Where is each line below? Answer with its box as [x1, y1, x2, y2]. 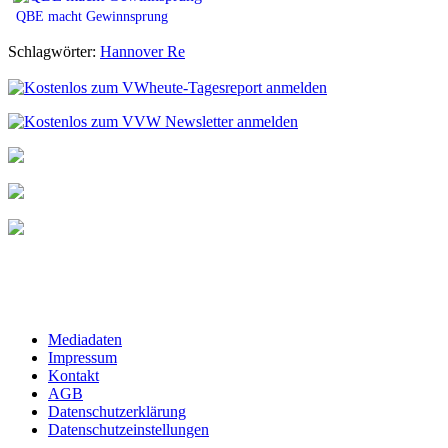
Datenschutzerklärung [48, 402, 186, 420]
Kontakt [48, 366, 99, 384]
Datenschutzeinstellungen [48, 420, 209, 438]
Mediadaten [48, 330, 122, 348]
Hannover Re [100, 42, 185, 60]
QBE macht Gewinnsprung [16, 7, 168, 24]
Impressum [48, 348, 117, 366]
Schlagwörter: [8, 42, 100, 60]
